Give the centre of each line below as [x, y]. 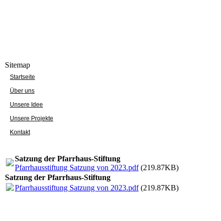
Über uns [22, 91]
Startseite [22, 77]
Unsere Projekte [32, 118]
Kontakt [20, 132]
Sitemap [18, 65]
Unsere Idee [26, 104]
